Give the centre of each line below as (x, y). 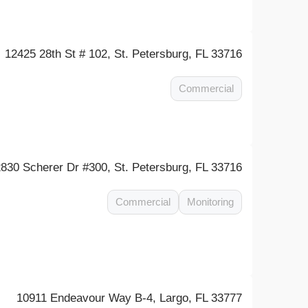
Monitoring (211, 202)
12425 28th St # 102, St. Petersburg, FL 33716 (124, 54)
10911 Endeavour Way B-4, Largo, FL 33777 (130, 298)
